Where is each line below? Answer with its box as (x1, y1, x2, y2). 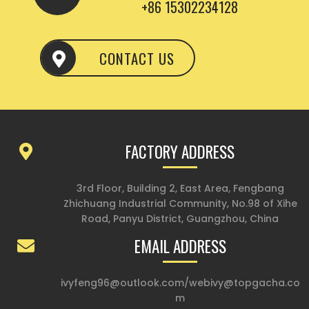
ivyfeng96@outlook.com (60, 275, 184, 290)
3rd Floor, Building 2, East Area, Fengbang (76, 181, 284, 195)
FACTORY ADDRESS (126, 139, 235, 163)
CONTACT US (99, 48, 175, 70)
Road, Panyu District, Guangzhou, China (81, 211, 279, 226)
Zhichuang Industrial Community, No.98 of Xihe (63, 196, 297, 210)
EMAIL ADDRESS (134, 234, 226, 258)
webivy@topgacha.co (188, 275, 300, 290)
